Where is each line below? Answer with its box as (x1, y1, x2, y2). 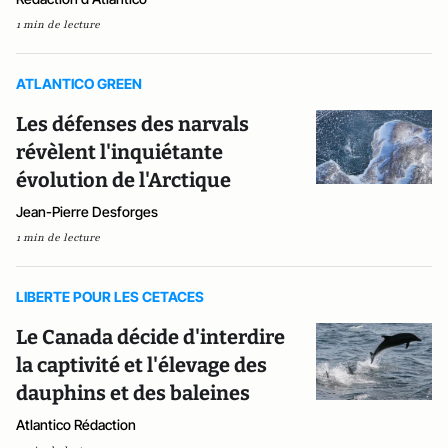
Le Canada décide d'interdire (16, 324, 285, 349)
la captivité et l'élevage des (16, 352, 267, 377)
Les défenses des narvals (16, 111, 249, 136)
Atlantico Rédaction (16, 415, 136, 433)
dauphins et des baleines (16, 380, 250, 405)
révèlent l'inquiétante (16, 139, 223, 164)
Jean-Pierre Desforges (16, 202, 158, 220)
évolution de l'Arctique (16, 167, 231, 192)
